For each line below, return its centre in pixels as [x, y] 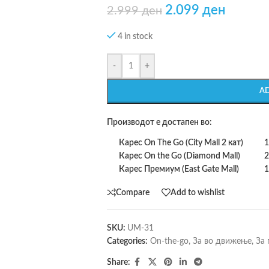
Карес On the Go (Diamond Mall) [179, 156]
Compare [132, 192]
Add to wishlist [197, 192]
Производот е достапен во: [159, 122]
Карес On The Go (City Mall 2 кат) [181, 143]
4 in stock [135, 37]
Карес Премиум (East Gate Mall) [179, 169]
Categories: [127, 241]
